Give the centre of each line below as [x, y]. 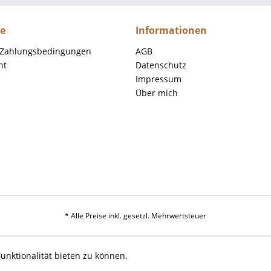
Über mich [157, 93]
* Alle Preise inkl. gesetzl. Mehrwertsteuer [135, 216]
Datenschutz [161, 65]
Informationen [171, 30]
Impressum [158, 79]
